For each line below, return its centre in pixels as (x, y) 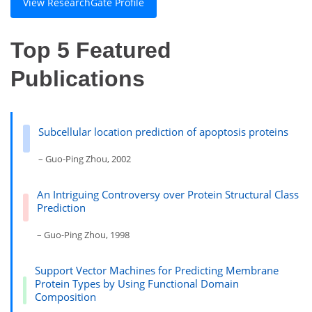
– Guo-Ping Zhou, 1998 (84, 234)
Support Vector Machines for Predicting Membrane (157, 270)
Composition (66, 296)
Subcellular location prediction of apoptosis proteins (163, 131)
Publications (78, 79)
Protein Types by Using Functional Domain (137, 283)
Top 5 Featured (91, 50)
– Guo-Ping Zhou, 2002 (85, 158)
